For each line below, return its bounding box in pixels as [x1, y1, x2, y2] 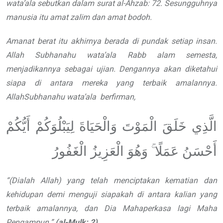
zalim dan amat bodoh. [70, 12, 152, 22]
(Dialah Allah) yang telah [9, 176, 108, 186]
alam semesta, [156, 50, 218, 60]
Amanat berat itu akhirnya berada [6, 36, 128, 46]
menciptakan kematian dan [113, 176, 218, 186]
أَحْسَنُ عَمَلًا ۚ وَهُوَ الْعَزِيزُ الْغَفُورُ [52, 144, 217, 159]
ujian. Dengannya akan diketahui [96, 64, 218, 74]
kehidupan [6, 190, 43, 200]
